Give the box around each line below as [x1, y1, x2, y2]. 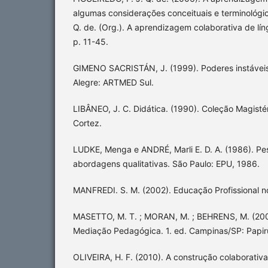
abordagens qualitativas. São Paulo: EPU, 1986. [73, 159, 260, 169]
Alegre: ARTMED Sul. [73, 77, 154, 88]
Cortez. [73, 118, 102, 129]
